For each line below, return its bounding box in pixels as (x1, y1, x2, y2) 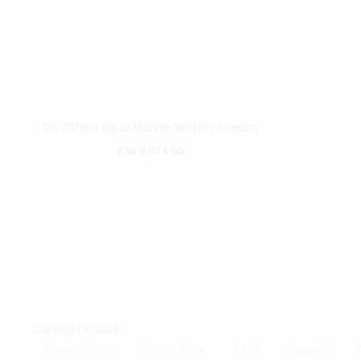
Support (288, 342, 326, 356)
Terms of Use (142, 342, 205, 356)
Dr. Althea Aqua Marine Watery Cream (43, 119, 258, 135)
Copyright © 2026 (32, 322, 119, 336)
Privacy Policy (46, 342, 112, 356)
